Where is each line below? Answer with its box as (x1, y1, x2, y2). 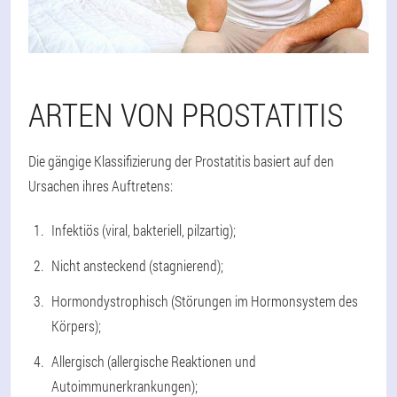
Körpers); (51, 315, 101, 335)
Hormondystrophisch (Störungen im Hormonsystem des (51, 291, 358, 310)
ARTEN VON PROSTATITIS (28, 92, 343, 136)
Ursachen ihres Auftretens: (28, 175, 173, 195)
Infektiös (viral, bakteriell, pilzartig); (51, 220, 236, 239)
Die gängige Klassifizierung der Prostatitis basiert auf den (28, 151, 334, 170)
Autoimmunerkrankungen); (51, 376, 198, 395)
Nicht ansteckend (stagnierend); (51, 255, 223, 275)
